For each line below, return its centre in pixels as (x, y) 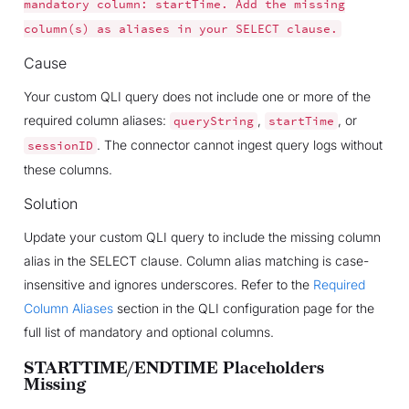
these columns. (68, 169)
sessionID (60, 145)
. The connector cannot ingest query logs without (239, 144)
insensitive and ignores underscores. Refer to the (168, 284)
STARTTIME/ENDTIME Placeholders (173, 368)
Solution (50, 203)
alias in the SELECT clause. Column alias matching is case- (196, 260)
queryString (213, 121)
